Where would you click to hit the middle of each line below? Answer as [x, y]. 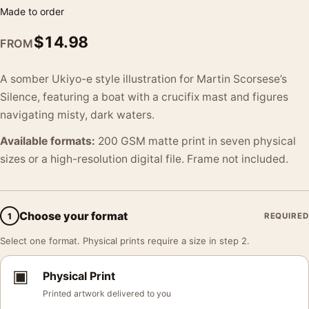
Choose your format [73, 216]
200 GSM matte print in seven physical [196, 141]
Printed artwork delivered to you [107, 293]
